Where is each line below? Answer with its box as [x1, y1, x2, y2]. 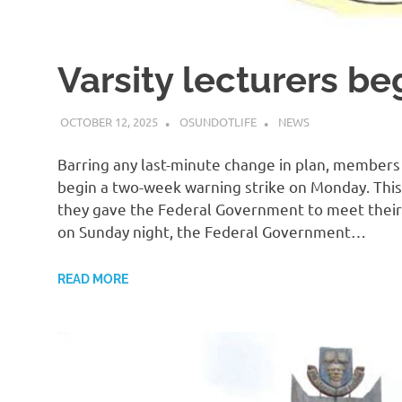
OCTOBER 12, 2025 [59, 113, 158, 129]
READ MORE [57, 271, 128, 286]
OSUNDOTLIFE [179, 113, 257, 129]
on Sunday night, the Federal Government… [57, 222, 366, 241]
